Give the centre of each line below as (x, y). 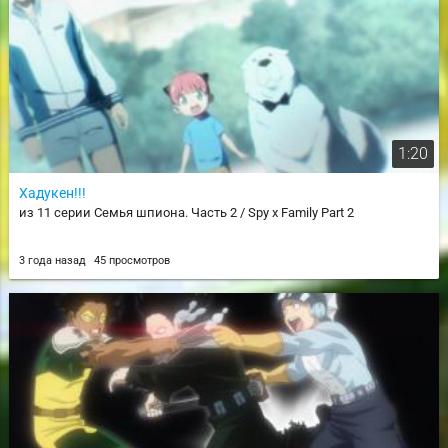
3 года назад (53, 261)
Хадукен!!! (52, 193)
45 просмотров (131, 261)
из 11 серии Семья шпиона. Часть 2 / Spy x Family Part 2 (186, 213)
